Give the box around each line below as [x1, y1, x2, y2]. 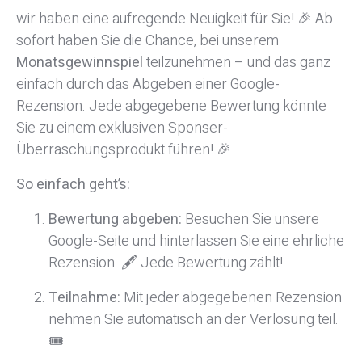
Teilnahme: [48, 286, 120, 309]
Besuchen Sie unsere [182, 208, 319, 230]
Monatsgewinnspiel [16, 51, 143, 74]
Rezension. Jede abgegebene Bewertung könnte [16, 95, 326, 117]
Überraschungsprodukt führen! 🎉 [16, 138, 231, 161]
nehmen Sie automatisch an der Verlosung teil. [48, 308, 339, 330]
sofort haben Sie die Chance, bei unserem [16, 29, 279, 52]
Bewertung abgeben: [48, 208, 182, 230]
